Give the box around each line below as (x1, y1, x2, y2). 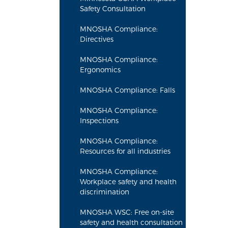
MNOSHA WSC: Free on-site (80, 208, 174, 216)
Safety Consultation (80, 5, 146, 13)
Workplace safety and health (80, 178, 177, 186)
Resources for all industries (80, 147, 170, 155)
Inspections (80, 117, 119, 125)
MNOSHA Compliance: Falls (80, 86, 175, 94)
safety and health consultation (80, 218, 183, 226)
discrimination (80, 188, 129, 196)
